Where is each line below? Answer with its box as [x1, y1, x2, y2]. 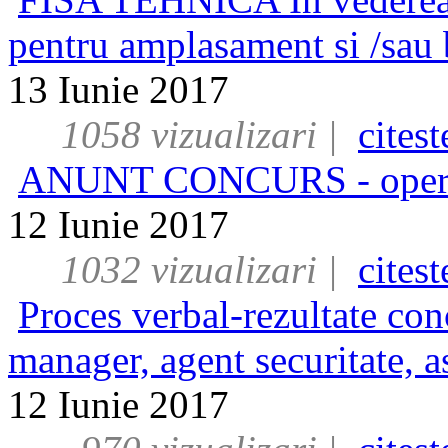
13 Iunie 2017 [8, 68, 229, 111]
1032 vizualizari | [41, 248, 358, 291]
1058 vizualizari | [41, 113, 358, 156]
